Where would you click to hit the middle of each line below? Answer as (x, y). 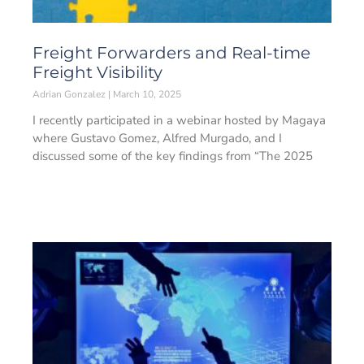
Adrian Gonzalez (70, 94)
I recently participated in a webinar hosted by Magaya (179, 120)
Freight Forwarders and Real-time (171, 53)
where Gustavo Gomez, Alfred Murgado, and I (157, 138)
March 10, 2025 (146, 94)
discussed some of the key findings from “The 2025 (173, 156)
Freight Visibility (97, 72)
